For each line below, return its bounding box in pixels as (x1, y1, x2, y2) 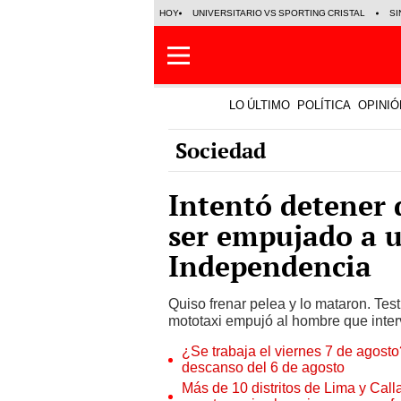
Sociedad (175, 136, 266, 165)
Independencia (168, 247, 371, 285)
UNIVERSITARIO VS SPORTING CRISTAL (192, 8, 365, 18)
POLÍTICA (297, 98, 351, 112)
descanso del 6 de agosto (182, 359, 345, 376)
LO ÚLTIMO (229, 98, 290, 112)
